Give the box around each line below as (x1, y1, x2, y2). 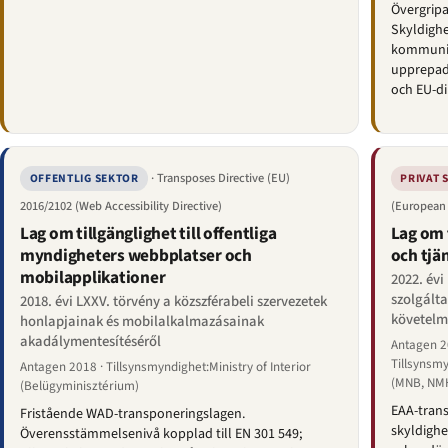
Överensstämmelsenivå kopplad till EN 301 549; (20, 424, 303, 445)
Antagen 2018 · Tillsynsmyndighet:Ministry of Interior (20, 358, 311, 377)
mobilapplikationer (20, 265, 166, 291)
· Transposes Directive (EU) (151, 169, 291, 188)
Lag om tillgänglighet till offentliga (20, 221, 277, 247)
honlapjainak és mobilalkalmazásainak (20, 310, 264, 332)
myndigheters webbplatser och (20, 243, 252, 269)
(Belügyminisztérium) (20, 377, 139, 396)
